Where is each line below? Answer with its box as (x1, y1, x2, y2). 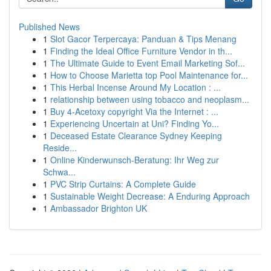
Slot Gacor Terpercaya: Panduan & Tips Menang (50, 33, 237, 45)
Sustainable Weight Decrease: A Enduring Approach (50, 190, 250, 202)
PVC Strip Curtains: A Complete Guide (50, 178, 196, 190)
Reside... (43, 142, 77, 154)
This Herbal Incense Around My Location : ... (50, 81, 221, 93)
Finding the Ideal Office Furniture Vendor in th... (50, 45, 232, 57)
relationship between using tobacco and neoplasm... (50, 93, 249, 105)
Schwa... (43, 166, 76, 178)
